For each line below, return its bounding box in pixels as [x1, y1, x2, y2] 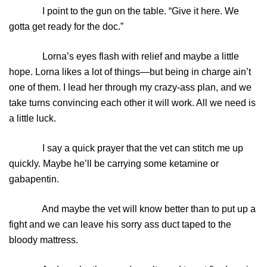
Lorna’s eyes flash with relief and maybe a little [9, 51, 239, 62]
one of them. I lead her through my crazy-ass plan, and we [9, 82, 252, 93]
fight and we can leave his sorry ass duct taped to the [9, 219, 231, 230]
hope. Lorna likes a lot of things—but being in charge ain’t [9, 67, 251, 77]
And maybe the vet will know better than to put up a [9, 204, 256, 215]
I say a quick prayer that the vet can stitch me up [9, 143, 243, 154]
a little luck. [9, 113, 56, 124]
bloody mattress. [9, 235, 78, 246]
